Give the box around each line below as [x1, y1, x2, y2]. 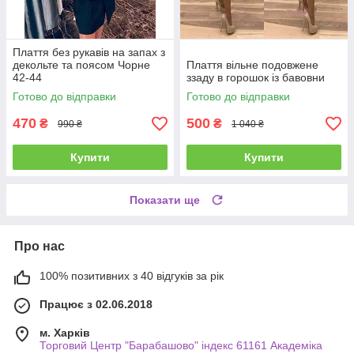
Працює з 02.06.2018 [40, 298, 153, 311]
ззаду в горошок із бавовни [186, 71, 325, 85]
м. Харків [40, 326, 90, 340]
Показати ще [130, 194, 200, 207]
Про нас [14, 239, 65, 254]
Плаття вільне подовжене [186, 58, 318, 72]
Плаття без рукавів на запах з [13, 46, 165, 59]
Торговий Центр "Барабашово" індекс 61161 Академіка [40, 339, 322, 352]
